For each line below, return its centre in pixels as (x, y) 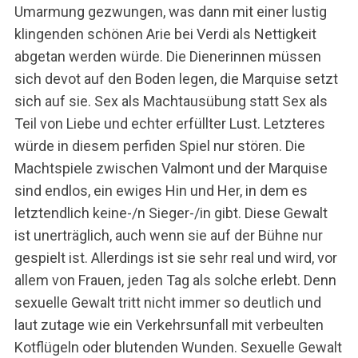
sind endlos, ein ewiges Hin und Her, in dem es (161, 191)
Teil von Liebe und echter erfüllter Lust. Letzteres (169, 124)
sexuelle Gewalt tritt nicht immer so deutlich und (167, 303)
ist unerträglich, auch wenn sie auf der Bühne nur (168, 236)
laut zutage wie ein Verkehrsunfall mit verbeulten (169, 325)
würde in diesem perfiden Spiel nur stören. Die (159, 146)
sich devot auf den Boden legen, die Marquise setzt (176, 79)
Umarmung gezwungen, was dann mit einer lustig (170, 12)
